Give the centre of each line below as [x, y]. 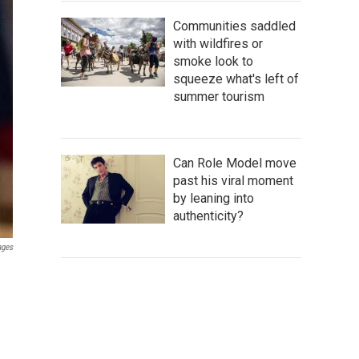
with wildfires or [218, 43]
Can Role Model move [235, 163]
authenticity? [208, 216]
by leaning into [214, 198]
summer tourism [219, 96]
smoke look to [213, 61]
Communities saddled [234, 26]
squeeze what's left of [236, 79]
